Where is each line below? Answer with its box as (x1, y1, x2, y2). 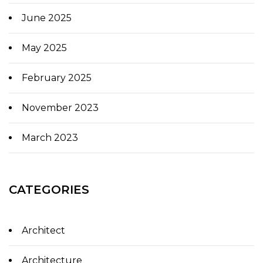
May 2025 (22, 42, 67, 53)
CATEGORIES (9, 182, 89, 197)
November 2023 (22, 102, 99, 113)
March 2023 (22, 131, 78, 143)
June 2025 (22, 12, 72, 23)
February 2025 (22, 72, 92, 83)
